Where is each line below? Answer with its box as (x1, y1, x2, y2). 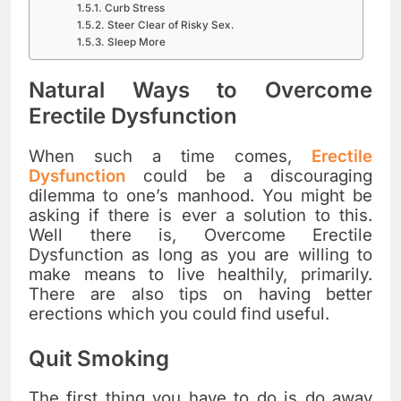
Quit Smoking (29, 346, 169, 372)
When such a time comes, (29, 146, 311, 167)
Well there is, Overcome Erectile (29, 225, 372, 246)
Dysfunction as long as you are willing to (29, 244, 372, 266)
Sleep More (107, 35, 166, 48)
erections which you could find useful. (29, 303, 329, 325)
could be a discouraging (125, 166, 372, 187)
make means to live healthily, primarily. (29, 264, 372, 286)
